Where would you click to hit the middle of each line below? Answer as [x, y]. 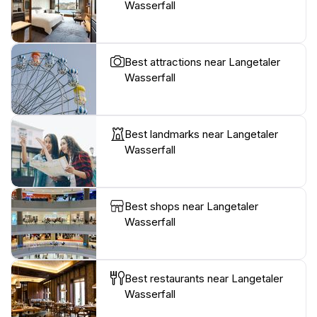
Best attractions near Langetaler [202, 62]
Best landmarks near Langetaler [201, 134]
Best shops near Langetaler [191, 206]
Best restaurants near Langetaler [204, 278]
